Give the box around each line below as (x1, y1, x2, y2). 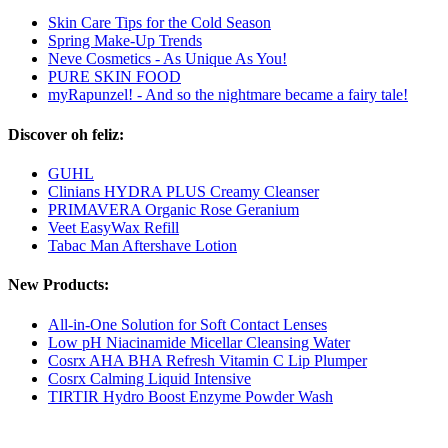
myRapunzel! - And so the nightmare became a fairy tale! (48, 86, 408, 104)
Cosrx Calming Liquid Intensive (48, 369, 251, 387)
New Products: (8, 276, 109, 294)
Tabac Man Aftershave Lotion (48, 236, 237, 254)
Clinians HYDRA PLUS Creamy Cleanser (48, 182, 319, 200)
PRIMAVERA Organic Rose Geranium (48, 200, 299, 218)
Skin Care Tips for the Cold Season (48, 14, 271, 32)
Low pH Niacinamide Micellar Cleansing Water (48, 333, 350, 351)
